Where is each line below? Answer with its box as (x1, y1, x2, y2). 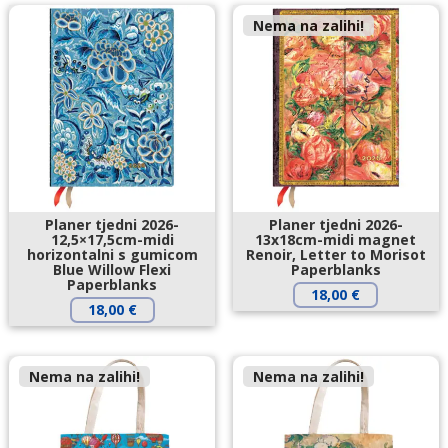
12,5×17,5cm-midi (50, 229, 174, 249)
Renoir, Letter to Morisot (245, 244, 426, 264)
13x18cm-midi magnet (255, 229, 417, 249)
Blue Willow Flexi (53, 259, 172, 279)
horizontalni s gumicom (26, 244, 198, 264)
